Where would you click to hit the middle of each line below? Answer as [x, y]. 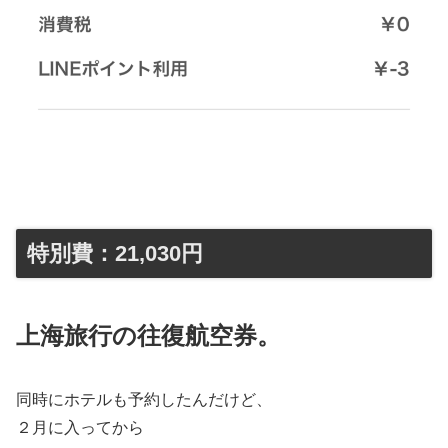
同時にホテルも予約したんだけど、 [144, 399]
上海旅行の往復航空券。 [148, 335]
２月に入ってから [80, 427]
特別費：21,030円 [115, 254]
